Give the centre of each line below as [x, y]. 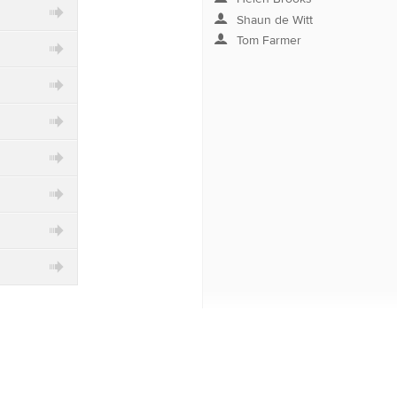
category [49, 21]
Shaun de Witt [273, 19]
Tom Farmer [267, 41]
